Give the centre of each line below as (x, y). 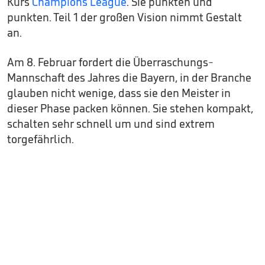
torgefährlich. (41, 139)
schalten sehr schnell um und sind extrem (111, 123)
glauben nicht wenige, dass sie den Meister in (119, 93)
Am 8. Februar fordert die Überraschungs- (110, 62)
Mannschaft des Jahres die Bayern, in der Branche (129, 77)
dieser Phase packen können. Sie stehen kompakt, (130, 108)
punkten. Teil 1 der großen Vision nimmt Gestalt (125, 17)
